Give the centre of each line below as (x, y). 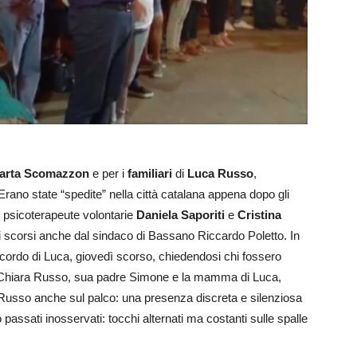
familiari (150, 174)
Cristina (259, 215)
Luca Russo (220, 174)
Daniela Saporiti (180, 215)
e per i (108, 174)
